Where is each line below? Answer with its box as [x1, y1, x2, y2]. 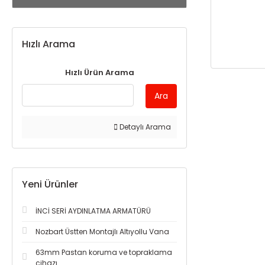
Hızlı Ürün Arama [64, 67, 134, 78]
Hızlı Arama [22, 37, 75, 51]
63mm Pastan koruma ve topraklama [35, 247, 172, 257]
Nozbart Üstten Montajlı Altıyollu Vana [35, 227, 169, 237]
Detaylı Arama [118, 122, 171, 132]
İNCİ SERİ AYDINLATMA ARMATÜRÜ [35, 206, 151, 216]
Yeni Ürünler [22, 177, 78, 191]
